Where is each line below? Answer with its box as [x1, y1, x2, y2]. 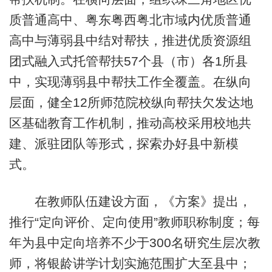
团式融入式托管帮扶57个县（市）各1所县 [8, 53, 248, 68]
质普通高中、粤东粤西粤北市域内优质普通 [8, 12, 251, 27]
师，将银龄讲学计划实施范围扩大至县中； [8, 256, 251, 271]
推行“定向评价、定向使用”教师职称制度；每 [8, 215, 260, 229]
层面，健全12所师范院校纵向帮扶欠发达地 [8, 95, 253, 109]
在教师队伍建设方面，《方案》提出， [8, 194, 251, 209]
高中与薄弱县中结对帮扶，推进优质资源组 [8, 33, 251, 47]
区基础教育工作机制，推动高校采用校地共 [8, 115, 251, 130]
